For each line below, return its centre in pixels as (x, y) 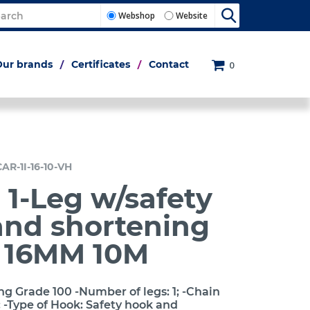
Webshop (137, 16)
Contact (169, 64)
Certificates (101, 64)
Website (192, 16)
